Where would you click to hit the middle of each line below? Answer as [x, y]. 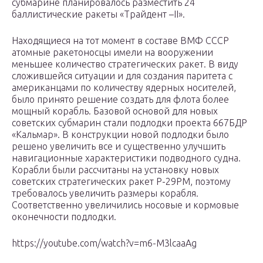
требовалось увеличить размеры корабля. [105, 193]
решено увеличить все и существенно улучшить [119, 146]
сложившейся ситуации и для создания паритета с [122, 76]
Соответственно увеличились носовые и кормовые [125, 205]
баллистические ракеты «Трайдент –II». [98, 14]
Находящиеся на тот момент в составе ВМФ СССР [120, 41]
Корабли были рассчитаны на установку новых [115, 170]
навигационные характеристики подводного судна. [126, 158]
